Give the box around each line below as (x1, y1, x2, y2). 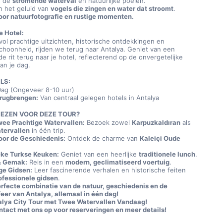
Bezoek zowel (85, 118, 132, 126)
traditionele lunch (139, 150, 196, 158)
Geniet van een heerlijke (59, 150, 139, 158)
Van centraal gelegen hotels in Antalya (38, 94, 160, 102)
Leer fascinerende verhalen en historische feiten (32, 166, 186, 174)
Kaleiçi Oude (140, 134, 181, 142)
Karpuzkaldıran (132, 118, 181, 126)
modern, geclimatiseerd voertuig (65, 158, 170, 166)
